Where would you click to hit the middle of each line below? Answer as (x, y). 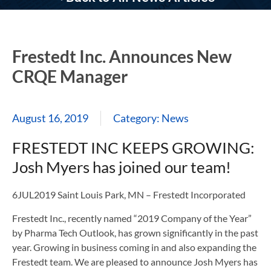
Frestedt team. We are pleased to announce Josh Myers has (135, 262)
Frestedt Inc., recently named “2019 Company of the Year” (132, 218)
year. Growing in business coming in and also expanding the (134, 247)
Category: (137, 118)
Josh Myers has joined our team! (122, 167)
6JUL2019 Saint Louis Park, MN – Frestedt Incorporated (129, 195)
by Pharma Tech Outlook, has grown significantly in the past (135, 233)
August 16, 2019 (50, 118)
